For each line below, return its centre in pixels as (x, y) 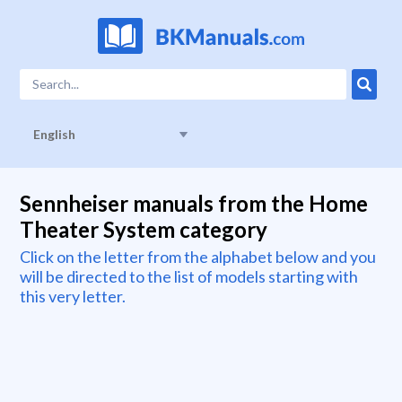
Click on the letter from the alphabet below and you (198, 257)
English (54, 134)
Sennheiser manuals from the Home (194, 203)
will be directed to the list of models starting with (189, 276)
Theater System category (144, 229)
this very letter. (73, 296)
